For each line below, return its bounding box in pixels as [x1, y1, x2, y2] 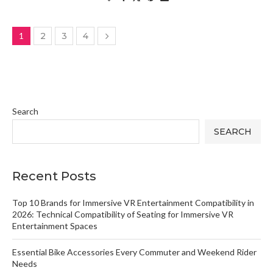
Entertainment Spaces [12, 221, 97, 231]
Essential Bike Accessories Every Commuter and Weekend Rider [12, 247, 257, 257]
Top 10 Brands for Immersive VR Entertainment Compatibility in [12, 197, 254, 208]
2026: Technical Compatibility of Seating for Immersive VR [12, 209, 233, 219]
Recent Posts [12, 169, 96, 183]
